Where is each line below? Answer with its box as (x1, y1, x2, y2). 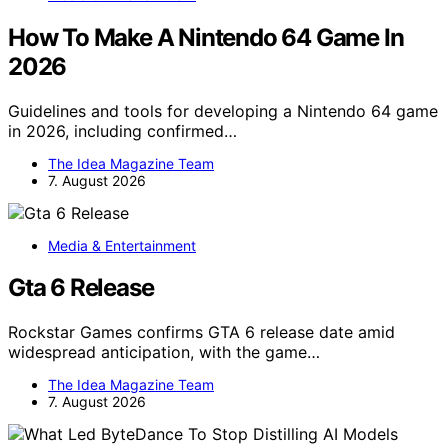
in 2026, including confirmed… (8, 120, 237, 141)
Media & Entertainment (48, 236, 196, 254)
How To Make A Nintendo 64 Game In (8, 22, 404, 52)
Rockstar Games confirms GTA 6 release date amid (8, 322, 395, 343)
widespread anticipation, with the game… (8, 342, 320, 363)
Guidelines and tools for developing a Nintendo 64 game (8, 100, 438, 121)
